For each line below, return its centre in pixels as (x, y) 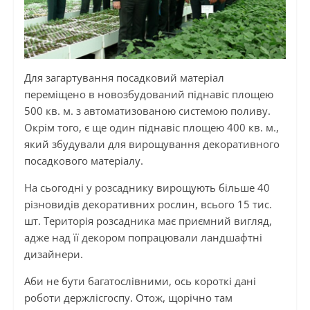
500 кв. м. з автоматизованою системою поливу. (147, 110)
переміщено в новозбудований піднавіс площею (148, 94)
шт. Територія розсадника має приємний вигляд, (148, 220)
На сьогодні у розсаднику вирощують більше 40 (147, 187)
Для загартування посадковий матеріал (124, 77)
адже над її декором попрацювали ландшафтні (143, 237)
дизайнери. (53, 254)
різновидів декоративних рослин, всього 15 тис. (148, 204)
